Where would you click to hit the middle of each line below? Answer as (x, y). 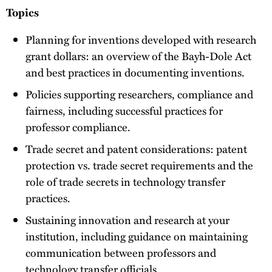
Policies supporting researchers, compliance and (139, 94)
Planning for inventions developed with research (141, 40)
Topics (22, 12)
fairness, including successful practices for (124, 111)
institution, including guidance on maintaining (137, 236)
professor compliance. (78, 127)
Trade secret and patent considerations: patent (136, 149)
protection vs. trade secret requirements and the (139, 165)
